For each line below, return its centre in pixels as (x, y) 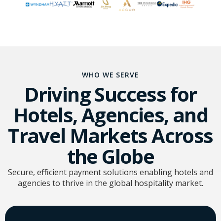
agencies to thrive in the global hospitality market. (110, 183)
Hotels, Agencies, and (110, 115)
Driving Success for (110, 94)
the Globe (110, 156)
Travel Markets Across (110, 136)
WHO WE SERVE (110, 75)
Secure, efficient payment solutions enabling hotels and (110, 172)
